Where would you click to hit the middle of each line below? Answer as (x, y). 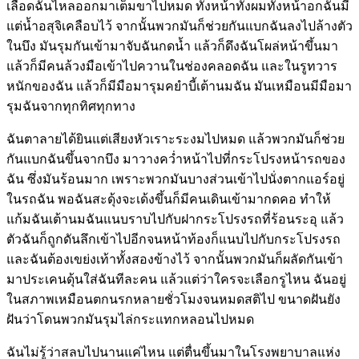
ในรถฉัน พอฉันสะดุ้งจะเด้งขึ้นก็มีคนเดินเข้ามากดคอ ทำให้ (169, 199)
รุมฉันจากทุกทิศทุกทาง (71, 106)
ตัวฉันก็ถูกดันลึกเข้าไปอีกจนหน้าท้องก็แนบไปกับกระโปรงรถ (173, 239)
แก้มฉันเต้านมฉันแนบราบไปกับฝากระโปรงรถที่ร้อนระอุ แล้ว (175, 219)
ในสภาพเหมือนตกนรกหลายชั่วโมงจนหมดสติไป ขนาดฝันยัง (173, 299)
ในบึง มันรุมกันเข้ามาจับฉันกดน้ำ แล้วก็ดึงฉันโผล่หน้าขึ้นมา (172, 46)
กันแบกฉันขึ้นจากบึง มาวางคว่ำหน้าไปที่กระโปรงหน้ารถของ (176, 159)
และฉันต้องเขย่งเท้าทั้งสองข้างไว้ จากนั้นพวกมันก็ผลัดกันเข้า (175, 259)
